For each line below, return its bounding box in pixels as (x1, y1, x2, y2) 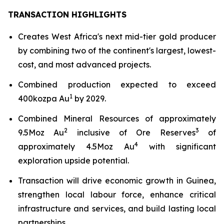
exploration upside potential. (18, 155, 129, 165)
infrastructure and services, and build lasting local (18, 203, 216, 213)
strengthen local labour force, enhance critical (18, 189, 216, 199)
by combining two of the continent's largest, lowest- (18, 45, 216, 55)
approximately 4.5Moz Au (18, 141, 134, 151)
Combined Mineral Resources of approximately (18, 113, 216, 123)
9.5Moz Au (18, 127, 64, 137)
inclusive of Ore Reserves (67, 127, 195, 137)
